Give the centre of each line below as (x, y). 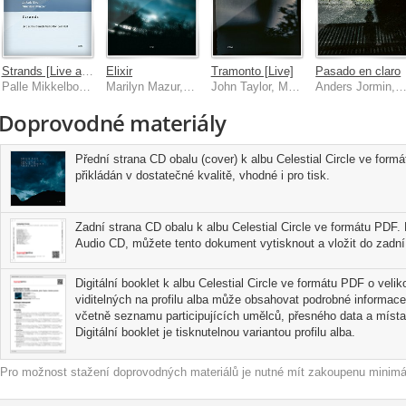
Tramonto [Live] (252, 71)
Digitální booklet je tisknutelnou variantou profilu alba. (215, 332)
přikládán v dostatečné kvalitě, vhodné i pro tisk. (202, 175)
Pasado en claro (358, 71)
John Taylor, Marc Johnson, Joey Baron (294, 86)
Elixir (120, 71)
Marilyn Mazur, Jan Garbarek (189, 86)
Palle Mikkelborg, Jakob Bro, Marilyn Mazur (84, 86)
